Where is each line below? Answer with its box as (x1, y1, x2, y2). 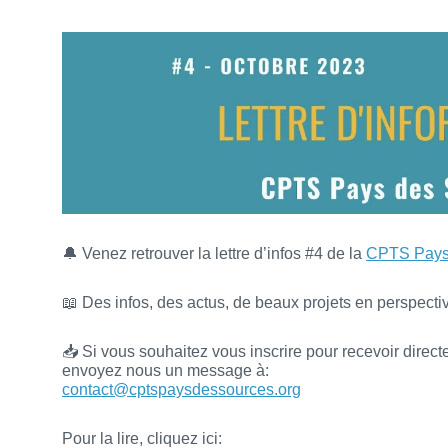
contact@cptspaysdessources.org (62, 380, 301, 398)
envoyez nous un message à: (62, 361, 269, 379)
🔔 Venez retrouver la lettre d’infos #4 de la (62, 244, 366, 262)
